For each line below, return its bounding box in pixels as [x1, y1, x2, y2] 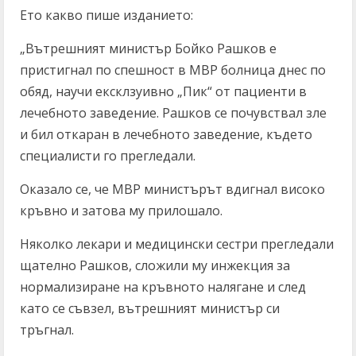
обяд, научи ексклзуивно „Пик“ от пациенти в [20, 83, 307, 100]
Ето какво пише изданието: [20, 6, 193, 24]
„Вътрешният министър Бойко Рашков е [20, 40, 277, 57]
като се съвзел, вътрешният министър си [20, 300, 280, 317]
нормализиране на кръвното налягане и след [20, 278, 306, 296]
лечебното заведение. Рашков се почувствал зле [20, 104, 327, 122]
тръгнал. [20, 321, 74, 339]
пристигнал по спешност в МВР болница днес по [20, 61, 326, 79]
